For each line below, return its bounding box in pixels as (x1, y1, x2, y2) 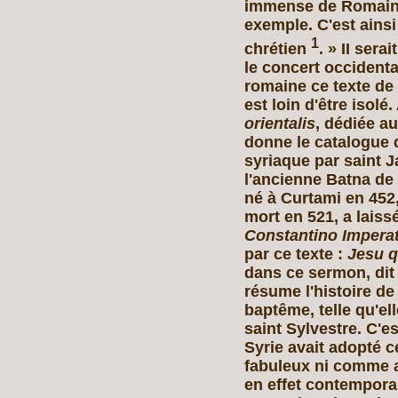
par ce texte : (244, 244, 347, 263)
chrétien (244, 39, 311, 58)
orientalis (244, 114, 315, 132)
